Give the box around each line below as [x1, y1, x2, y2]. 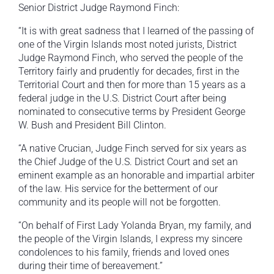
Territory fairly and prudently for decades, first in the [18, 65, 239, 78]
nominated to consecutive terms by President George [18, 106, 245, 118]
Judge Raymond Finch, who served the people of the [18, 52, 243, 64]
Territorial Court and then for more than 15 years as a [18, 79, 246, 91]
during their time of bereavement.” [18, 260, 163, 272]
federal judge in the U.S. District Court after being [18, 92, 226, 105]
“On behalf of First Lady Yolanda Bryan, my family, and [18, 220, 251, 232]
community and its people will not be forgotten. [18, 196, 221, 209]
